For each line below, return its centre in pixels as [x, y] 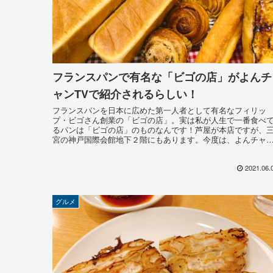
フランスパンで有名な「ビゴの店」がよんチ [162, 76]
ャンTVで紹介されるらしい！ [125, 94]
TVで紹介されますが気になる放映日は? [123, 149]
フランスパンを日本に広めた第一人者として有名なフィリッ [159, 110]
